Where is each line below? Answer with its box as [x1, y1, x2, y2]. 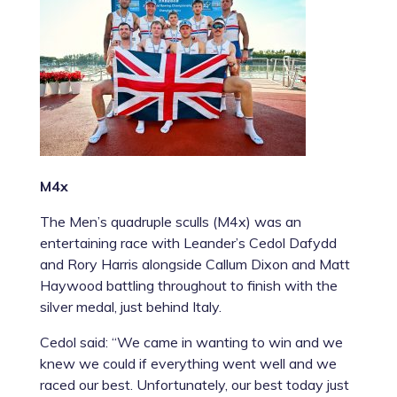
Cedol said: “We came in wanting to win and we [39, 332, 343, 351]
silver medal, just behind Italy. [39, 297, 222, 315]
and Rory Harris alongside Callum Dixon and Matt [39, 254, 350, 273]
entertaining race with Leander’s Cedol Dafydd [39, 233, 337, 252]
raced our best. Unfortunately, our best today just [39, 375, 349, 393]
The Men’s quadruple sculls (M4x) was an [39, 212, 301, 230]
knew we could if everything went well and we [39, 354, 337, 372]
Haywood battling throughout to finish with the [39, 276, 338, 294]
